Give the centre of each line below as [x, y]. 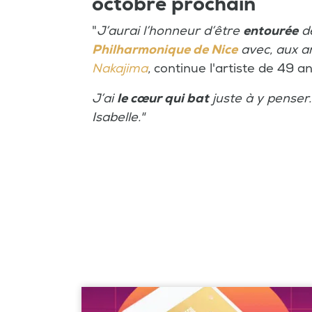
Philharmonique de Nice [165, 50]
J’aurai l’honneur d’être [170, 31]
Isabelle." [118, 117]
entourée [271, 31]
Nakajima [120, 69]
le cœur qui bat [163, 99]
